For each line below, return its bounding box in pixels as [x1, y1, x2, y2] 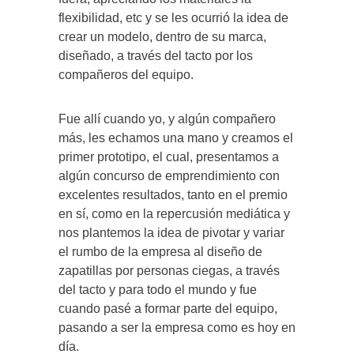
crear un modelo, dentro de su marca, [58, 30, 266, 44]
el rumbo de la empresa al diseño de [58, 245, 262, 259]
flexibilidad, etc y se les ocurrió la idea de [58, 11, 288, 25]
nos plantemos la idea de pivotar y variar [58, 226, 284, 240]
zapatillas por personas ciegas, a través [58, 264, 280, 278]
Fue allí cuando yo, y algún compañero [58, 112, 276, 126]
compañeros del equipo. [58, 68, 194, 82]
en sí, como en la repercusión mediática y [58, 207, 290, 221]
